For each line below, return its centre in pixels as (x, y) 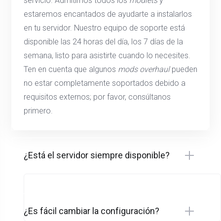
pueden (184, 69)
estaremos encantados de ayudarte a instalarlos (108, 14)
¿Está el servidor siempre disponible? (97, 155)
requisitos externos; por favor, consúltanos (97, 97)
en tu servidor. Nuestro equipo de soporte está (104, 28)
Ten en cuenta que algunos (71, 69)
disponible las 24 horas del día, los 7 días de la (103, 41)
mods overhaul (144, 69)
